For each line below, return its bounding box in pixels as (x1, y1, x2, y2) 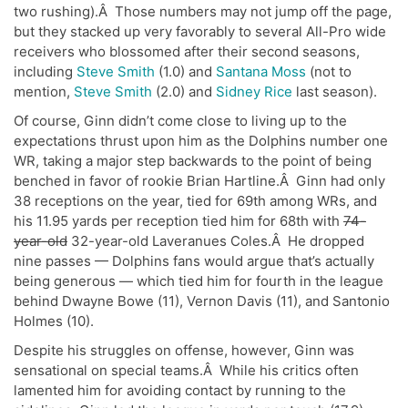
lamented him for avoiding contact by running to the (14, 382, 346, 400)
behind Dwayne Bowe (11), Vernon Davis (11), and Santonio (14, 292, 390, 311)
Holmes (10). (14, 312, 94, 331)
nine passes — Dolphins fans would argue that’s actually (14, 252, 374, 270)
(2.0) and (152, 83, 216, 101)
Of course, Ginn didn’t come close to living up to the (14, 112, 347, 130)
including (14, 63, 76, 81)
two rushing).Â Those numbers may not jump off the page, (14, 3, 392, 21)
